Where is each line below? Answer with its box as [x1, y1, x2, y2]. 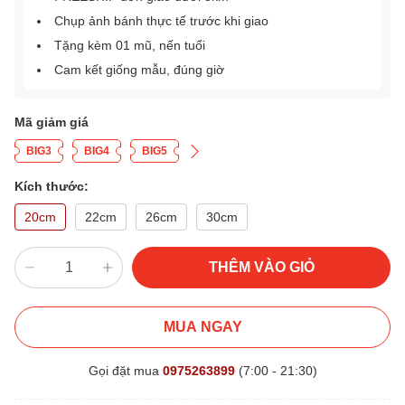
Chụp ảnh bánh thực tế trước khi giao [54, 14, 268, 29]
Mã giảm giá [14, 115, 89, 130]
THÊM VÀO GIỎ [208, 259, 315, 276]
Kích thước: [14, 179, 89, 194]
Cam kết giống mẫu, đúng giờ [54, 62, 224, 78]
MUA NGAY [163, 319, 242, 335]
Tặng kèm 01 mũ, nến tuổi [54, 38, 205, 53]
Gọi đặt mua [88, 363, 163, 379]
